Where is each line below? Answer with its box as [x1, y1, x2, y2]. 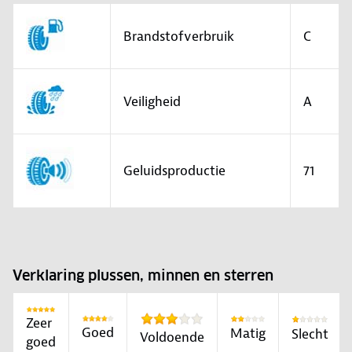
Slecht [291, 324, 328, 343]
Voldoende [140, 328, 204, 346]
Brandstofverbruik [123, 27, 234, 46]
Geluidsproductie [123, 162, 225, 180]
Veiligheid [123, 93, 181, 111]
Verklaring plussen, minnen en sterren [13, 266, 273, 285]
